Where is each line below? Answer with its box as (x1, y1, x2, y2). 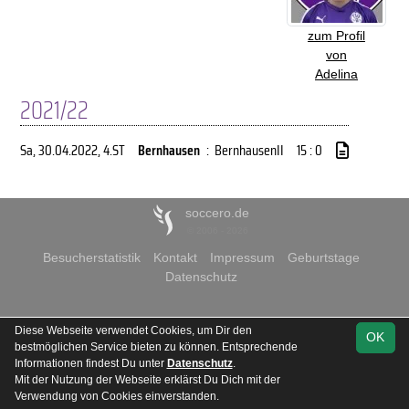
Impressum (210, 250, 275, 265)
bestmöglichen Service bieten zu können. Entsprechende (14, 341, 298, 353)
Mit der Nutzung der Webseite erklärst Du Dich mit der (14, 373, 280, 386)
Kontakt (153, 250, 197, 265)
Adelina (315, 67, 358, 81)
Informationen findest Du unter (14, 357, 167, 370)
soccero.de (185, 205, 249, 220)
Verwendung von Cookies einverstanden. (14, 390, 219, 403)
